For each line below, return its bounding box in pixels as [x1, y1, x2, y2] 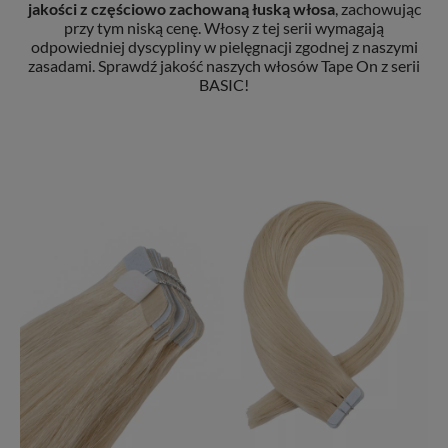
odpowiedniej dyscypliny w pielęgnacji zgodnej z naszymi [30, 36, 418, 56]
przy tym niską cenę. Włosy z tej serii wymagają [64, 17, 384, 37]
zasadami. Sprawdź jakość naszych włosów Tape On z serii [28, 55, 420, 75]
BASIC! [199, 74, 249, 94]
